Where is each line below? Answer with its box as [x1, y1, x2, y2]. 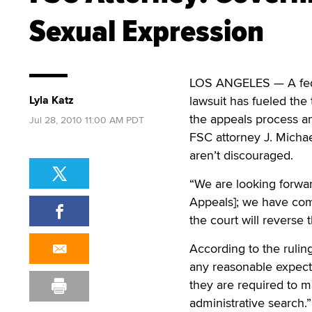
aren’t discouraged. [189, 146, 293, 164]
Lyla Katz [29, 92, 74, 108]
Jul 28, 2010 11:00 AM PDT [29, 113, 144, 127]
